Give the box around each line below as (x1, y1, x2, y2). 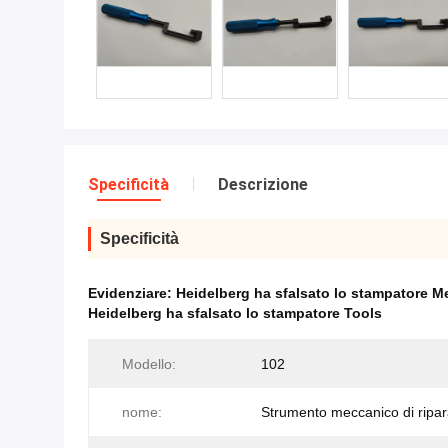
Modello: (122, 356, 176, 372)
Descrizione (218, 175, 308, 194)
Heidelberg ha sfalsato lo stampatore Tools (88, 305, 382, 321)
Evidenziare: (88, 285, 176, 301)
